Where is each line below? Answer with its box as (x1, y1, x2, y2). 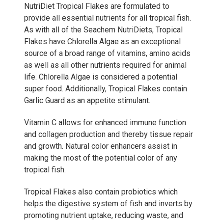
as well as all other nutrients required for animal (24, 60, 187, 70)
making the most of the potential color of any (24, 153, 177, 163)
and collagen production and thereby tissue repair (24, 129, 193, 139)
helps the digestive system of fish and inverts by (24, 198, 192, 208)
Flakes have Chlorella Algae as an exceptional (24, 36, 181, 46)
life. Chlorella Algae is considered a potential (24, 72, 177, 82)
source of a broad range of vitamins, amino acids (24, 48, 191, 58)
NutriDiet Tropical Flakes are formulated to (24, 1, 169, 11)
